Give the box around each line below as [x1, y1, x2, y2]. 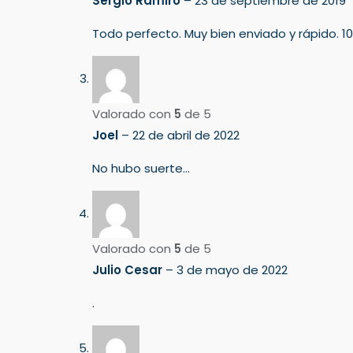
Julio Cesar [92, 261, 165, 278]
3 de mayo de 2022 [176, 261, 288, 278]
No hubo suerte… [92, 159, 190, 176]
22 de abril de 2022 [132, 126, 240, 143]
